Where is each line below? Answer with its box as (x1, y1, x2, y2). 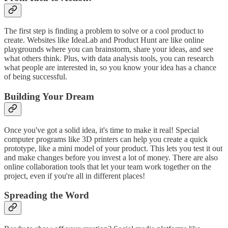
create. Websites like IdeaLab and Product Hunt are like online (4, 36, 204, 45)
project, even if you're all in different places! (4, 171, 145, 180)
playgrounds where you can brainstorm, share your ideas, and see (4, 45, 213, 54)
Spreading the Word (4, 190, 89, 201)
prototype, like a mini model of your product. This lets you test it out (4, 144, 222, 153)
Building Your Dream (4, 91, 94, 102)
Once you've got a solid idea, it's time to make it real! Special (4, 125, 199, 134)
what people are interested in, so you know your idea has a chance (4, 63, 216, 72)
